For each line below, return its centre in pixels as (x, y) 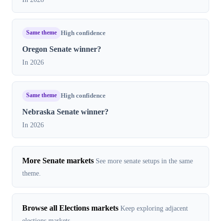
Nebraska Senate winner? (65, 111)
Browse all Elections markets (70, 208)
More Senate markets (58, 160)
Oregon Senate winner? (62, 49)
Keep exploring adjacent (154, 208)
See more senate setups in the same (144, 161)
